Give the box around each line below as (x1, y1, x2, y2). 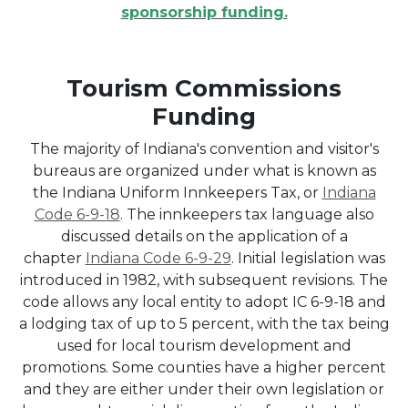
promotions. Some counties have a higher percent (22, 358, 386, 376)
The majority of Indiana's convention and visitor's (29, 139, 379, 158)
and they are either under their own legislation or (24, 380, 384, 398)
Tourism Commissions (66, 73, 342, 103)
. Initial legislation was (230, 249, 385, 267)
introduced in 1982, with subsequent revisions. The (20, 270, 388, 289)
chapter (23, 249, 86, 267)
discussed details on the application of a (60, 227, 348, 245)
